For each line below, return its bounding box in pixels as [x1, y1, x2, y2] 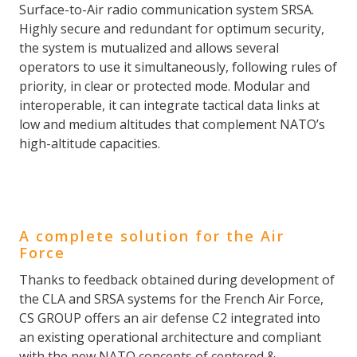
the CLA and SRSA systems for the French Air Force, [19, 290, 324, 308]
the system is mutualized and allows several [19, 39, 279, 57]
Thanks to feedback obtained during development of [19, 271, 335, 289]
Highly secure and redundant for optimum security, [19, 20, 324, 38]
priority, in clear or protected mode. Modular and [19, 77, 310, 96]
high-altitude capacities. [19, 135, 160, 153]
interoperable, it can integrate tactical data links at [19, 96, 320, 115]
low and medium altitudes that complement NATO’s [19, 116, 325, 134]
